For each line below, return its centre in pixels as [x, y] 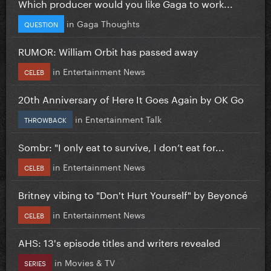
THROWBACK [45, 119]
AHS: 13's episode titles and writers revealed [119, 241]
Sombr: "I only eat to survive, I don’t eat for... [121, 146]
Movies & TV [90, 262]
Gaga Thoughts [108, 23]
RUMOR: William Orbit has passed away [108, 50]
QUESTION [41, 23]
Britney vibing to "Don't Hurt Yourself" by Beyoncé [133, 194]
